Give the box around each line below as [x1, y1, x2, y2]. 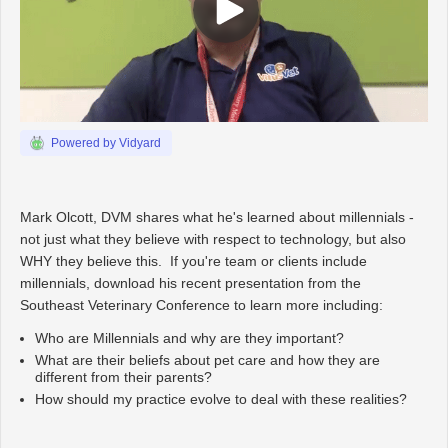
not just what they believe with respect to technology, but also [20, 231, 406, 248]
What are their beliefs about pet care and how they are [35, 352, 380, 369]
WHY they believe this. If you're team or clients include [20, 253, 367, 270]
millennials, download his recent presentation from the [20, 275, 361, 292]
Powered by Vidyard [51, 136, 161, 151]
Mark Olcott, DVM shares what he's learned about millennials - [20, 209, 414, 226]
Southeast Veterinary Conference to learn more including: [20, 297, 387, 314]
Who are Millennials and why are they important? [35, 330, 344, 347]
